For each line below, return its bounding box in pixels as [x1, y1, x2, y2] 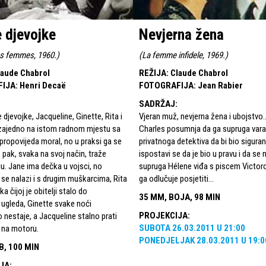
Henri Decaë [20, 80, 66, 91]
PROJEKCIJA [139, 210, 188, 221]
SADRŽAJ [139, 98, 175, 109]
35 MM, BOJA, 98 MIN [139, 191, 220, 202]
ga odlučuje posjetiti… [139, 173, 214, 184]
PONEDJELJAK [139, 235, 195, 246]
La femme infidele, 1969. [142, 49, 225, 61]
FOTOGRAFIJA [139, 80, 194, 91]
